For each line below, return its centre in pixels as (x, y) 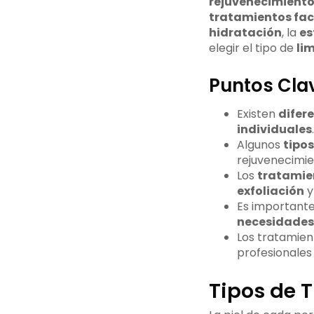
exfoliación (270, 191)
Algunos (260, 145)
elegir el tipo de (252, 48)
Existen (257, 114)
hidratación (245, 33)
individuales (274, 130)
